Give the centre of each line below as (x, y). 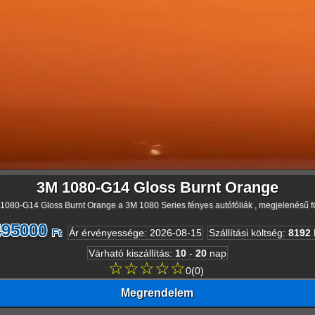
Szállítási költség (245, 232)
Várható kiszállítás (129, 253)
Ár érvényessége (106, 232)
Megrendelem (157, 292)
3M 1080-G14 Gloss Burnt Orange (157, 187)
